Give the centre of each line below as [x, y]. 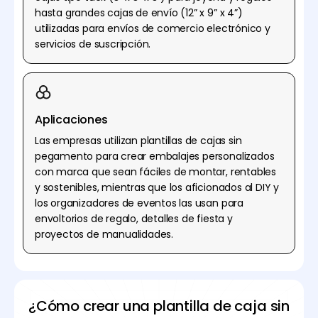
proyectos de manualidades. [104, 234]
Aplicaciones [71, 119]
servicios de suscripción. [93, 44]
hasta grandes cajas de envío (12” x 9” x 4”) [139, 12]
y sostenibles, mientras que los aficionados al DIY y [157, 187]
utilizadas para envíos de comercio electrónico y [153, 28]
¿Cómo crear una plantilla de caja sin [159, 306]
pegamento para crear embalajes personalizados [155, 156]
